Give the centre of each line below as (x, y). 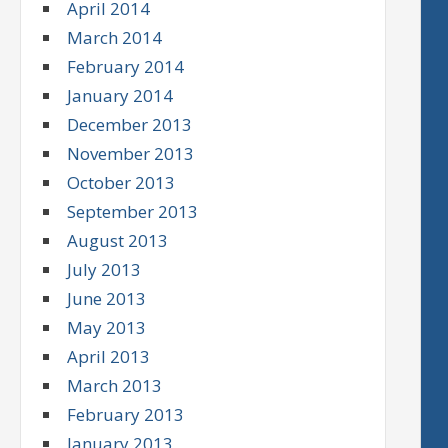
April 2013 (109, 357)
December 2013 (130, 125)
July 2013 (104, 270)
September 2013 (133, 212)
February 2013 (126, 415)
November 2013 (131, 154)
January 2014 (120, 96)
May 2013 (107, 328)
